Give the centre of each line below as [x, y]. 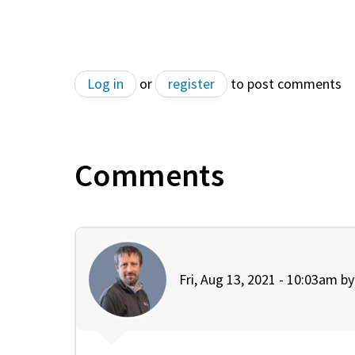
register [191, 83]
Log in [105, 83]
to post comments [284, 83]
